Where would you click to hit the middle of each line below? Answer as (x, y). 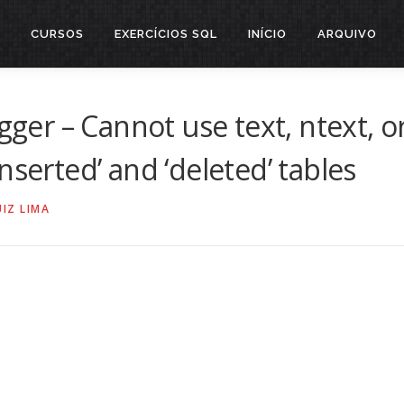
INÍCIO (267, 34)
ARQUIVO (347, 34)
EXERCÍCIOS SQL (166, 34)
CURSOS (57, 34)
